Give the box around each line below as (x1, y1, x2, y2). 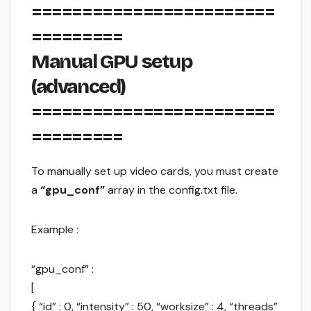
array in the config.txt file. (105, 183, 237, 198)
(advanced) (31, 75, 126, 99)
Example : (31, 222, 78, 237)
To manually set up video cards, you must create (31, 164, 278, 179)
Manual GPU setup (31, 50, 192, 74)
